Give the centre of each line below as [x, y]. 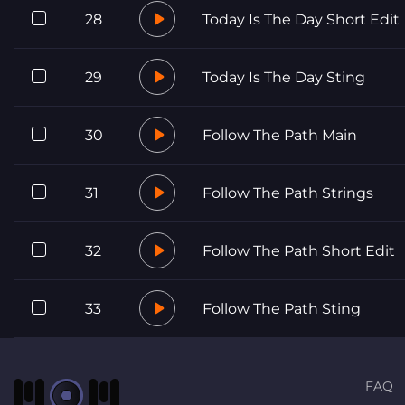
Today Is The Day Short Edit [301, 19]
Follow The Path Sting [282, 308]
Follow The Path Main [280, 135]
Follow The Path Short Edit [299, 250]
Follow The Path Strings [288, 193]
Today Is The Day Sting [284, 77]
